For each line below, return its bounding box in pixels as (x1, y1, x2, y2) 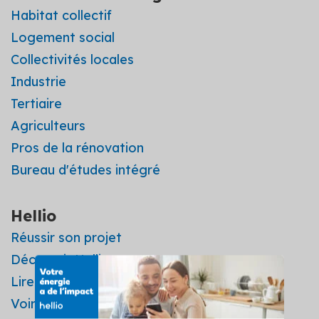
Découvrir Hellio (11, 251, 110, 268)
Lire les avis (11, 273, 83, 290)
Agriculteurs (11, 117, 85, 134)
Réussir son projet (11, 229, 122, 246)
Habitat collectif (11, 6, 112, 23)
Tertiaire (11, 95, 62, 112)
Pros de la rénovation (11, 139, 144, 156)
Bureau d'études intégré (11, 161, 160, 178)
